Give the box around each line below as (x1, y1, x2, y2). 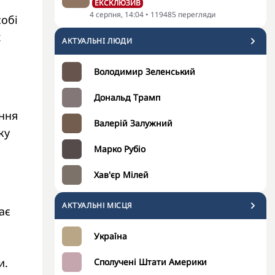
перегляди (178, 9, 215, 20)
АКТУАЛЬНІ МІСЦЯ (62, 200, 133, 211)
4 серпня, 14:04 (90, 9, 144, 20)
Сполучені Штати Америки (94, 256, 207, 268)
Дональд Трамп (94, 91, 160, 103)
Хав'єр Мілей (94, 169, 149, 180)
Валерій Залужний (94, 117, 172, 129)
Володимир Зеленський (94, 66, 195, 77)
